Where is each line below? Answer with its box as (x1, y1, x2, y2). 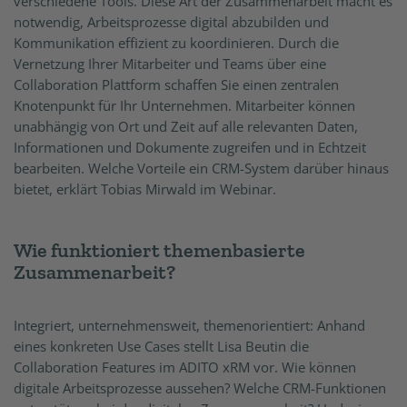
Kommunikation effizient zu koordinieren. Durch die (14, 34, 339, 52)
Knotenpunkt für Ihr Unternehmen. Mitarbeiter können (14, 96, 355, 114)
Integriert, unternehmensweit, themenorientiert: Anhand (14, 316, 365, 334)
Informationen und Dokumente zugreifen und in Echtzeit (14, 138, 366, 156)
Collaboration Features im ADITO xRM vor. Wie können (14, 358, 356, 376)
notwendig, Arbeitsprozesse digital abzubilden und (14, 13, 329, 31)
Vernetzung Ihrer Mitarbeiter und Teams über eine (14, 55, 326, 73)
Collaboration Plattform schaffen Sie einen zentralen (14, 75, 339, 94)
